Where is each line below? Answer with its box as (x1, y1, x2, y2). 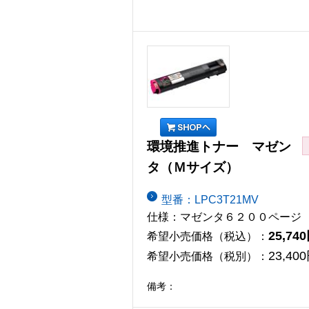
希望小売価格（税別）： (147, 250, 268, 262)
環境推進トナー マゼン (147, 139, 291, 154)
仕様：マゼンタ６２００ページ (147, 210, 301, 223)
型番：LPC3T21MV (161, 193, 259, 206)
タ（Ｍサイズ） (147, 160, 239, 175)
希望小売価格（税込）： (147, 230, 268, 242)
